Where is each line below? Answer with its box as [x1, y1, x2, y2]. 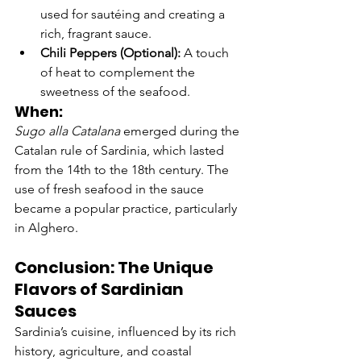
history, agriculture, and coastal [15, 343, 195, 359]
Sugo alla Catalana [15, 123, 120, 139]
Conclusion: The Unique [15, 256, 217, 280]
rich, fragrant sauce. [40, 26, 151, 42]
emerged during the [120, 123, 243, 139]
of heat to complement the [40, 64, 198, 81]
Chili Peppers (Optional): [40, 45, 180, 61]
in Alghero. [15, 220, 78, 236]
